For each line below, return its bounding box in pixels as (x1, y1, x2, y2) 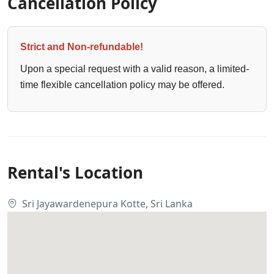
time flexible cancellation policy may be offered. (20, 80, 224, 91)
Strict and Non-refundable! (20, 42, 143, 53)
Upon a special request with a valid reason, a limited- (20, 64, 249, 75)
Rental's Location (7, 161, 143, 184)
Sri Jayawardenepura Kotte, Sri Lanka (22, 197, 193, 211)
